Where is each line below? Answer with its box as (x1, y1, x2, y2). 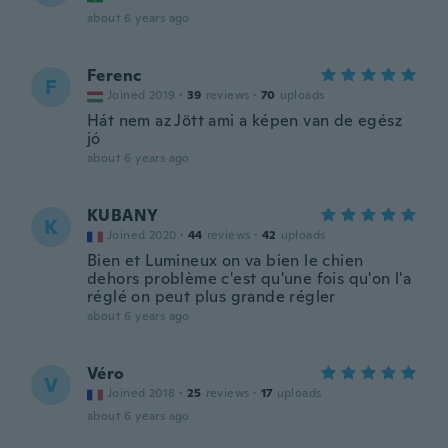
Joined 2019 (107, 87, 176, 103)
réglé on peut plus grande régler (87, 286, 336, 307)
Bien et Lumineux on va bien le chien (87, 250, 364, 271)
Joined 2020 (107, 227, 177, 243)
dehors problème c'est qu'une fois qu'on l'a (87, 268, 412, 289)
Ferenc (87, 65, 142, 86)
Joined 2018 (107, 385, 176, 401)
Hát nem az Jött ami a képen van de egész (87, 110, 402, 131)
